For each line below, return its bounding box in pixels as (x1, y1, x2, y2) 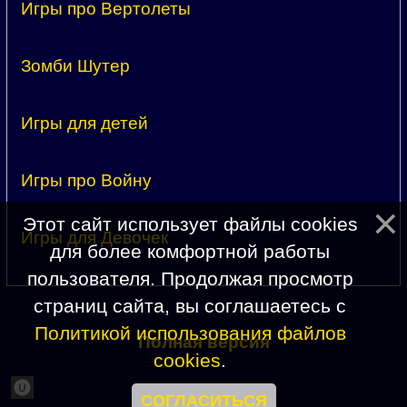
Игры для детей (21, 114, 148, 134)
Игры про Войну (21, 171, 152, 191)
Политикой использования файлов (34, 323, 346, 343)
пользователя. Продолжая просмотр (26, 268, 353, 289)
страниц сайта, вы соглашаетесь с (34, 295, 346, 316)
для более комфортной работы (50, 241, 330, 262)
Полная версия (137, 333, 270, 352)
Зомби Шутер (21, 56, 130, 76)
